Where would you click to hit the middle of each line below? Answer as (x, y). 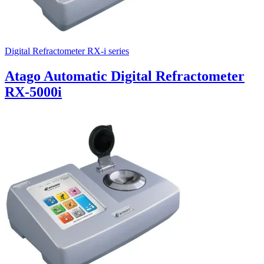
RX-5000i (33, 92)
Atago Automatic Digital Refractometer (125, 76)
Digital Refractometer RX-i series (67, 51)
